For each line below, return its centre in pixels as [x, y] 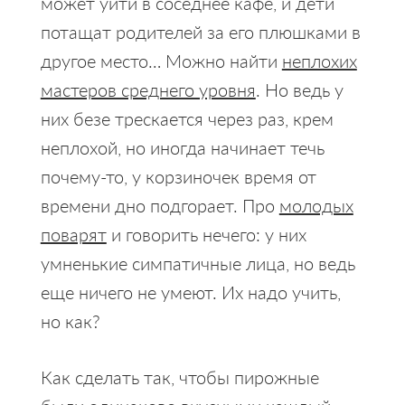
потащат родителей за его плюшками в [200, 31]
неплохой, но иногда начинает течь [182, 147]
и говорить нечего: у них [206, 234]
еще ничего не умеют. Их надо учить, [190, 292]
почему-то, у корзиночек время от [178, 176]
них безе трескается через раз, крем [187, 118]
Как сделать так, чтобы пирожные [179, 377]
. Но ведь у [299, 89]
